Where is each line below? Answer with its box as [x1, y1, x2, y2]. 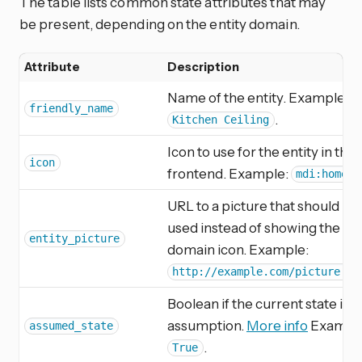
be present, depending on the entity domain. [19, 15, 300, 32]
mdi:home [296, 167, 348, 181]
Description [167, 59, 239, 74]
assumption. [167, 316, 246, 334]
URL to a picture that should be [167, 196, 359, 214]
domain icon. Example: [167, 240, 309, 258]
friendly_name [29, 102, 114, 116]
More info [246, 316, 308, 334]
